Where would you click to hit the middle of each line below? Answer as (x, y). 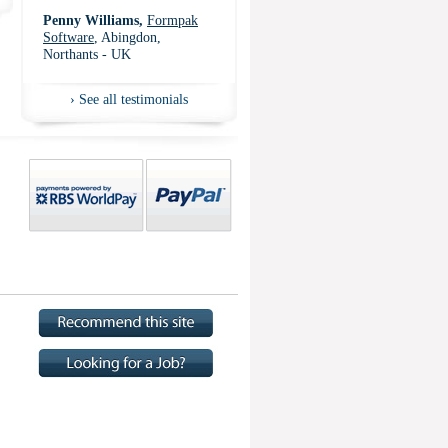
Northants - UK (87, 54)
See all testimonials (133, 99)
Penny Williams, (93, 20)
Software (68, 37)
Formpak (172, 20)
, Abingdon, (127, 37)
